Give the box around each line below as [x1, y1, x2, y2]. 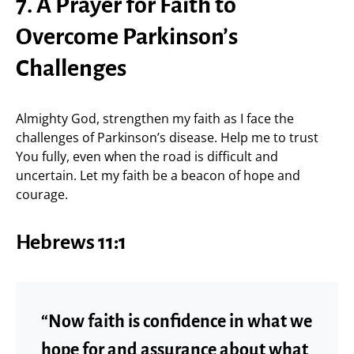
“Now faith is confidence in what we [41, 312, 312, 331]
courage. [16, 186, 68, 203]
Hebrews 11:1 [16, 232, 126, 254]
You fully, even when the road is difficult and [16, 148, 278, 165]
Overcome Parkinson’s [16, 24, 238, 49]
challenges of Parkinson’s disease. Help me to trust [16, 129, 318, 146]
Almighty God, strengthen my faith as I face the [16, 110, 294, 127]
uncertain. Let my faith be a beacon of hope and [16, 167, 300, 184]
